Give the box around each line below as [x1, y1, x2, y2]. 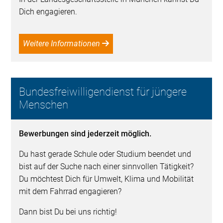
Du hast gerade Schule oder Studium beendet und [19, 149, 192, 159]
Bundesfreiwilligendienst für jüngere [19, 86, 187, 99]
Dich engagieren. [19, 7, 78, 17]
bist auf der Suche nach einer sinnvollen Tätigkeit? [19, 162, 194, 172]
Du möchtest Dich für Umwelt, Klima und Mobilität [19, 174, 194, 184]
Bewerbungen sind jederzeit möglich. [19, 129, 152, 139]
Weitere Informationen [30, 39, 101, 49]
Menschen [19, 99, 69, 111]
